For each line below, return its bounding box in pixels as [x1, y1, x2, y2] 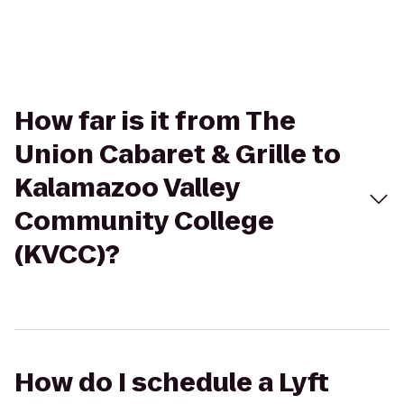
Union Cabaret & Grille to [14, 137, 341, 172]
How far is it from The [14, 104, 296, 139]
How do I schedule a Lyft [14, 365, 329, 400]
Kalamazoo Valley [14, 170, 240, 206]
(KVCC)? [14, 237, 120, 272]
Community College [14, 204, 274, 239]
